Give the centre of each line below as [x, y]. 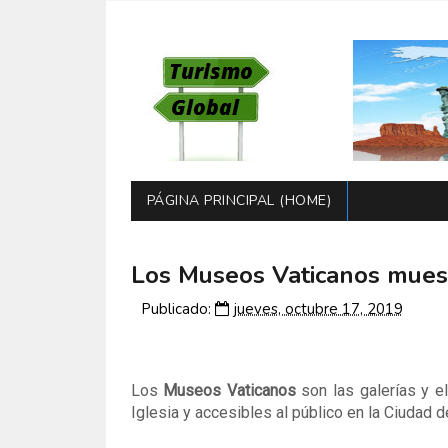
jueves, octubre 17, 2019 [318, 309]
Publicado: [177, 309]
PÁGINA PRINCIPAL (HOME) [238, 200]
